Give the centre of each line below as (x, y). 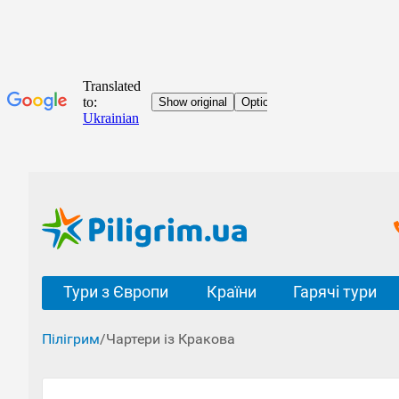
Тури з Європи (115, 292)
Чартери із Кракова (171, 339)
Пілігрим (71, 339)
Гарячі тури (335, 292)
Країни (231, 292)
